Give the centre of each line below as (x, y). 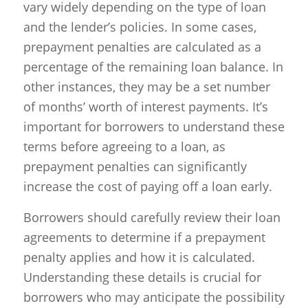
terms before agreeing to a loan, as (124, 147)
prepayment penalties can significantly (135, 167)
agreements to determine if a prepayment (144, 237)
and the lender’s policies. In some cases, (140, 27)
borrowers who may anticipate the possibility (154, 297)
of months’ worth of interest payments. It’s (145, 107)
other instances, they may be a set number (146, 87)
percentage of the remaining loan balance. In (153, 67)
